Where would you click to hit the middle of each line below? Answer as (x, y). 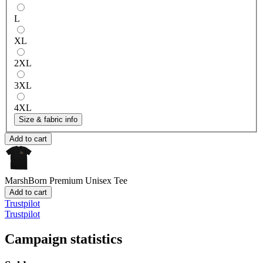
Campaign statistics (63, 239)
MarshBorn (26, 180)
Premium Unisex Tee (88, 180)
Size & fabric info (48, 119)
